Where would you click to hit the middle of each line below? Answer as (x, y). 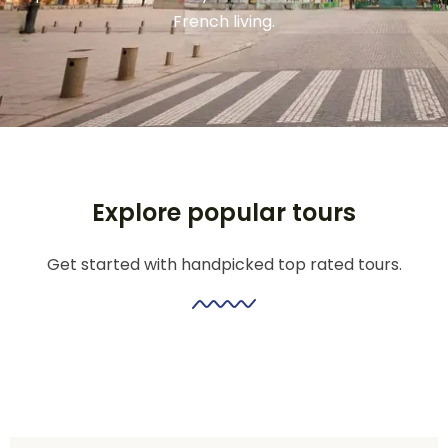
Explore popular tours (224, 212)
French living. (224, 21)
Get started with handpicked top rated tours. (224, 264)
